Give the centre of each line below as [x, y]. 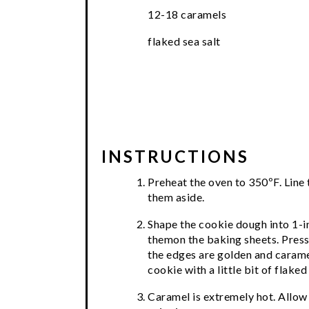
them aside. [176, 197]
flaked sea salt [184, 41]
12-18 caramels [187, 14]
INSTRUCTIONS [175, 157]
